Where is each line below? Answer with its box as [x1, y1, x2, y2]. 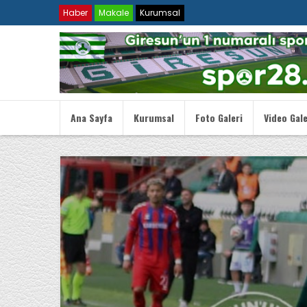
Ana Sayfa [71, 110, 112, 125]
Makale [99, 7, 129, 19]
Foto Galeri [195, 110, 243, 125]
